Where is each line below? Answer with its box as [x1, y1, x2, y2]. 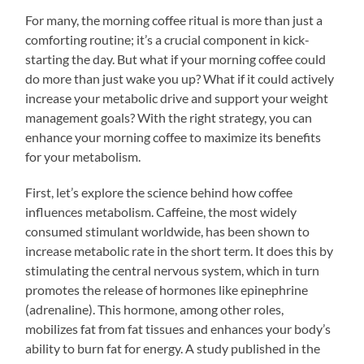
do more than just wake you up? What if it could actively [25, 70, 335, 86]
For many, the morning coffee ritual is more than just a [25, 11, 323, 28]
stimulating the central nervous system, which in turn [25, 262, 320, 278]
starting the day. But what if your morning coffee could [25, 50, 327, 67]
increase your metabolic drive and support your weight [25, 89, 329, 106]
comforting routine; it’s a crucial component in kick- [25, 31, 310, 47]
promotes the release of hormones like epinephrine [25, 281, 309, 297]
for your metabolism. [25, 148, 141, 164]
